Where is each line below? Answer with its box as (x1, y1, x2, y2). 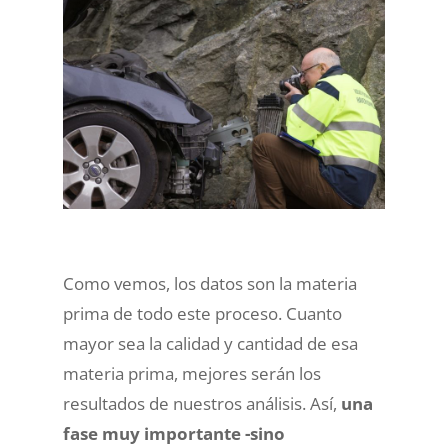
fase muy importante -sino (62, 421, 285, 445)
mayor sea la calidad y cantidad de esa (62, 331, 358, 355)
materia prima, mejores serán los (62, 361, 321, 385)
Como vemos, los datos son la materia (62, 271, 357, 295)
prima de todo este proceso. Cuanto (62, 301, 342, 325)
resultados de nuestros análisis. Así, (62, 391, 341, 415)
